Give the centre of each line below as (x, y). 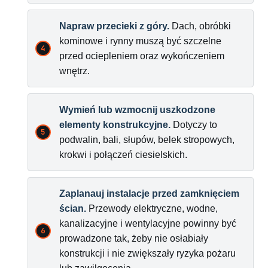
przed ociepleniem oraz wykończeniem (142, 56)
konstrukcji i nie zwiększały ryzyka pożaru (147, 254)
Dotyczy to (194, 125)
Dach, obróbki (200, 26)
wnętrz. (74, 71)
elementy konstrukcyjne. (115, 125)
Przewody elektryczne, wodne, (152, 209)
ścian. (73, 209)
